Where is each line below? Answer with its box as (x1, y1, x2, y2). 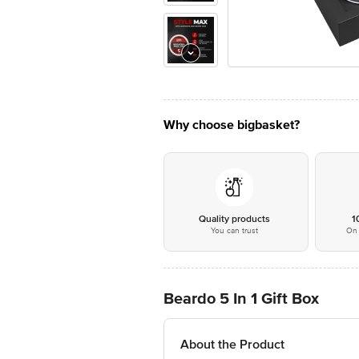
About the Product (180, 337, 284, 353)
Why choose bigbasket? (163, 117, 300, 133)
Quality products (198, 213, 270, 225)
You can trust (210, 226, 258, 236)
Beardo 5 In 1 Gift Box (163, 289, 319, 309)
